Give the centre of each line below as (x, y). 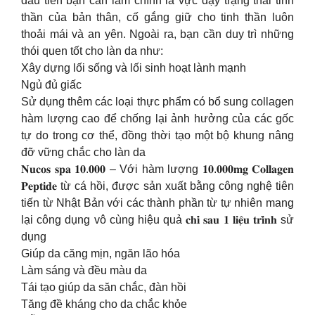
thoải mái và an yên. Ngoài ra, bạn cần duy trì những (157, 34)
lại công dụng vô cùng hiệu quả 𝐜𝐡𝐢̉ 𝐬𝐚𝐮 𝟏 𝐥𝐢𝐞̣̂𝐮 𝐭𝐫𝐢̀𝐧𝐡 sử (157, 219)
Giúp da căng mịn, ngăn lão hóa (101, 253)
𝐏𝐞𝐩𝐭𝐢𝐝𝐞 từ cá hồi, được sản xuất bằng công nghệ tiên (157, 186)
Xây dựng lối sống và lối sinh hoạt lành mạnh (134, 67)
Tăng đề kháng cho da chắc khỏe (104, 304)
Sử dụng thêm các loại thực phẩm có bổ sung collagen (157, 101)
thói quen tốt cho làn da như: (92, 51)
